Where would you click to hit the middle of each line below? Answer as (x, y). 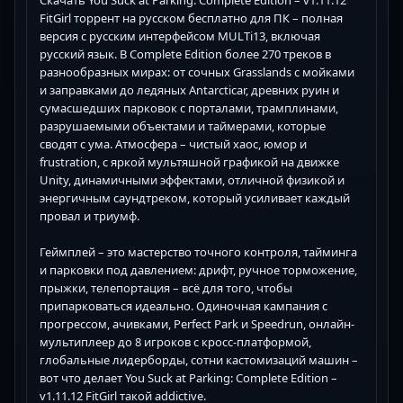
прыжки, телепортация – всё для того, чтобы (166, 287)
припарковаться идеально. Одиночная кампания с (184, 305)
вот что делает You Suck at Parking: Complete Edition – (188, 377)
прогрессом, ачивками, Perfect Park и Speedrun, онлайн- (197, 323)
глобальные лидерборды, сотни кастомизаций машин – (199, 359)
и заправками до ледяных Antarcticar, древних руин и (189, 90)
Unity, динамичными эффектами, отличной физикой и (192, 179)
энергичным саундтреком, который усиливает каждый (195, 197)
